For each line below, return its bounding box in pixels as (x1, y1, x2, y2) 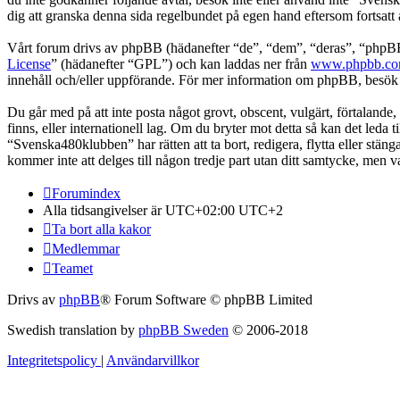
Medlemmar (52, 240, 120, 256)
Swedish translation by (7, 321, 138, 337)
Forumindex (52, 185, 121, 201)
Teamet (52, 260, 93, 276)
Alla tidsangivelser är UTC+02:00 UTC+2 (43, 202, 283, 218)
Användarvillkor (106, 352, 199, 368)
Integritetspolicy (7, 352, 97, 368)
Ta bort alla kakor (52, 221, 151, 237)
